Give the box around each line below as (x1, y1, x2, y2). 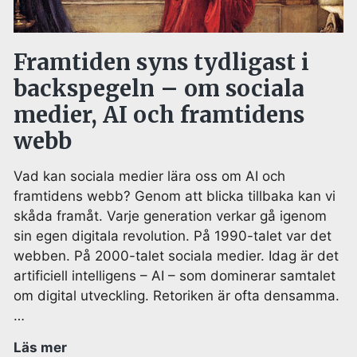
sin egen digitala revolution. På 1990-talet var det (14, 227, 331, 244)
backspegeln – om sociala (14, 73, 304, 103)
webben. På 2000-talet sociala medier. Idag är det (14, 247, 339, 264)
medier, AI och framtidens (14, 100, 304, 129)
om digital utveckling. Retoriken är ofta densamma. (14, 287, 339, 304)
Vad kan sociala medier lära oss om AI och (14, 167, 285, 184)
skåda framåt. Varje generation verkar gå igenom (14, 207, 327, 224)
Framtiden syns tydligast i (14, 47, 309, 76)
